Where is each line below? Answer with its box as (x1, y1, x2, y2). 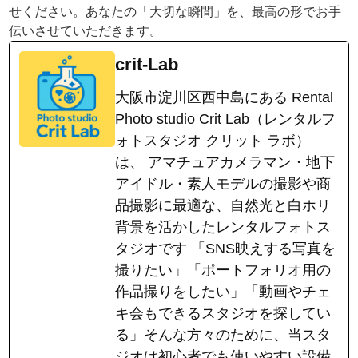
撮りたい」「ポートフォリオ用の (115, 261, 332, 278)
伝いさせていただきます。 (9, 23, 163, 38)
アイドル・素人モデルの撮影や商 (115, 175, 332, 192)
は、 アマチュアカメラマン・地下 (115, 153, 336, 170)
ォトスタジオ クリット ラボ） (115, 132, 311, 149)
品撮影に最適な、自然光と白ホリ (115, 197, 332, 213)
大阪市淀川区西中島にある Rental (115, 89, 334, 105)
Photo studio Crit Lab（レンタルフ (115, 110, 336, 127)
